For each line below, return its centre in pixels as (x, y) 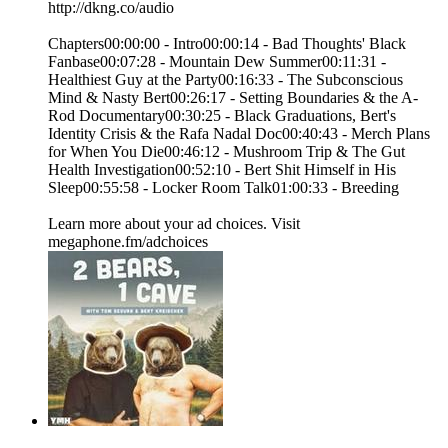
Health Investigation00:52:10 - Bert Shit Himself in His (222, 170)
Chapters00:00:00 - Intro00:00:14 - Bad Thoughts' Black (227, 44)
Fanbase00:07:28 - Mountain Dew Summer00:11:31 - (217, 62)
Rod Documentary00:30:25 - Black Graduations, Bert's (222, 116)
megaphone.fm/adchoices (128, 242)
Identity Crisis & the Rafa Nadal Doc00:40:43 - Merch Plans (239, 134)
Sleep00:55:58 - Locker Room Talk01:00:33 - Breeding (223, 188)
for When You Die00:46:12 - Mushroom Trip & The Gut (226, 152)
